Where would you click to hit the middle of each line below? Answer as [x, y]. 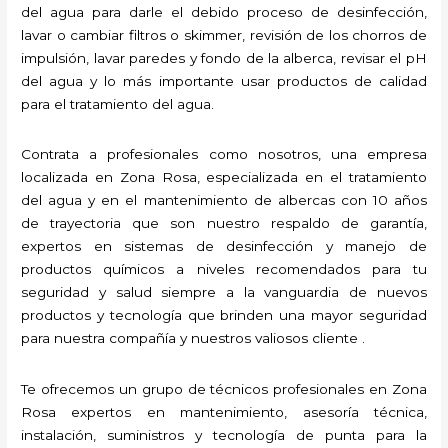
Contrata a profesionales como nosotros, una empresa [224, 154]
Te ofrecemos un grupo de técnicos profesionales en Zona [224, 388]
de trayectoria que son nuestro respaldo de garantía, [224, 223]
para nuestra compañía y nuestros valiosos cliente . [193, 338]
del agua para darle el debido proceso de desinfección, [224, 12]
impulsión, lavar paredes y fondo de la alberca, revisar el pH [224, 58]
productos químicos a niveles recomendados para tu [224, 269]
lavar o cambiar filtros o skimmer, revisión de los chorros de [224, 35]
